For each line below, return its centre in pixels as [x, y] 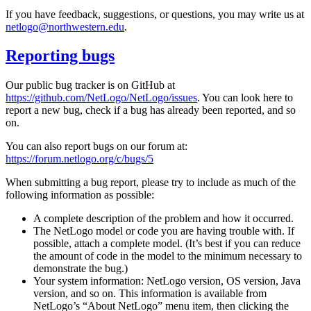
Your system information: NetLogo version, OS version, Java [167, 281]
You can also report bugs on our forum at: [96, 146]
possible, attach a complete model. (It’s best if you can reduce [167, 244]
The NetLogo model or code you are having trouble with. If [164, 231]
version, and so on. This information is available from [150, 294]
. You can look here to [245, 98]
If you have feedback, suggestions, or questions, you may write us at [155, 14]
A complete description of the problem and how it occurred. [163, 219]
